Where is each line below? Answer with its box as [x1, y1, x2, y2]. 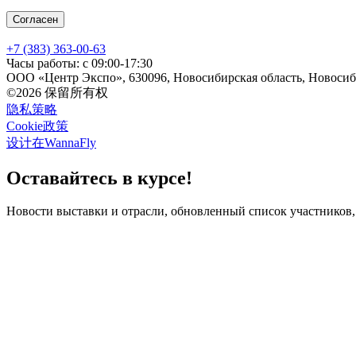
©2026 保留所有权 [6, 85, 108, 99]
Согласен [13, 13, 58, 25]
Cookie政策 [6, 118, 68, 133]
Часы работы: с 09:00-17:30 [6, 56, 153, 70]
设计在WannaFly [6, 135, 96, 149]
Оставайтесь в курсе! [6, 167, 192, 188]
